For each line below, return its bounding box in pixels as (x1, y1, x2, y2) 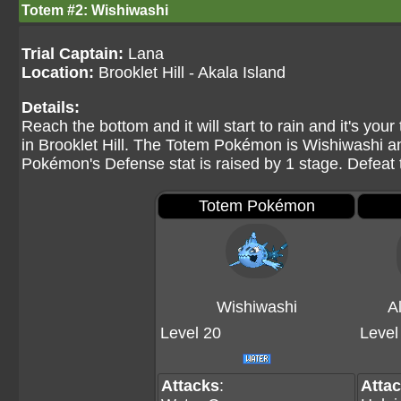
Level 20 (160, 324, 221, 342)
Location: (21, 64, 94, 81)
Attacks (161, 377, 219, 395)
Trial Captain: (21, 45, 124, 63)
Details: (21, 98, 80, 116)
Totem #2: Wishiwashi (21, 3, 168, 18)
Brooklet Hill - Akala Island (94, 64, 286, 81)
